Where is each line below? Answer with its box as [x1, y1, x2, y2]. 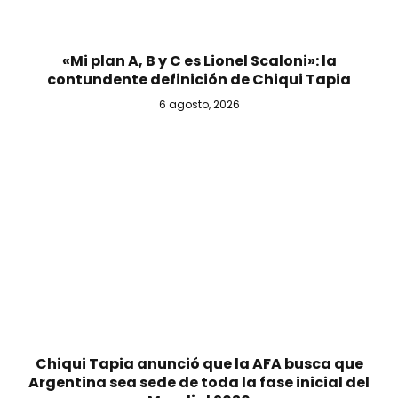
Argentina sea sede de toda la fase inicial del [28, 371, 370, 393]
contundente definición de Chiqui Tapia [47, 69, 351, 91]
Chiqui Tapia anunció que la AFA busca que [35, 353, 363, 374]
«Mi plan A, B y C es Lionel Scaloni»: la [61, 51, 337, 72]
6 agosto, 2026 [158, 97, 240, 113]
